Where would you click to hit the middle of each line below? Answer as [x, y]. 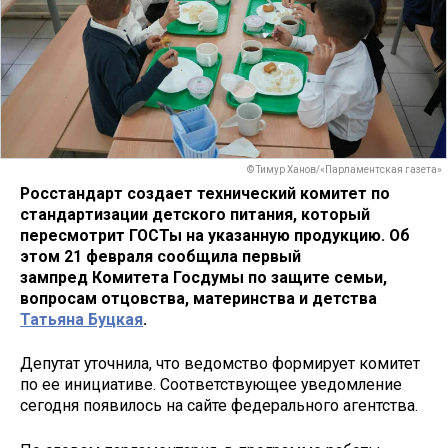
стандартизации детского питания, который [195, 214]
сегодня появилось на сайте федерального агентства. [221, 406]
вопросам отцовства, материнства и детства [198, 298]
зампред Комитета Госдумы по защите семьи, [203, 277]
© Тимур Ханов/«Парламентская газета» [344, 170]
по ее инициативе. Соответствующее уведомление [211, 385]
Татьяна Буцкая [81, 319]
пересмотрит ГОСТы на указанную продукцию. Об [215, 235]
